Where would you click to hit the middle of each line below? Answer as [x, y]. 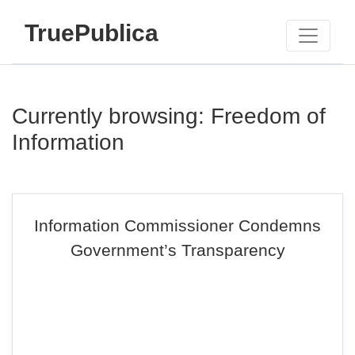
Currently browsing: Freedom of [169, 116]
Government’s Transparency [177, 250]
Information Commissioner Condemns [177, 225]
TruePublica [92, 32]
